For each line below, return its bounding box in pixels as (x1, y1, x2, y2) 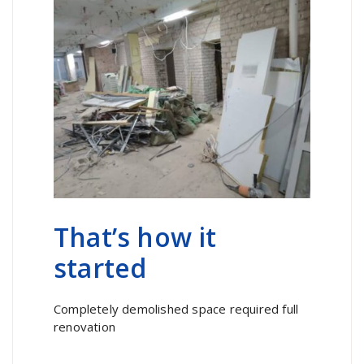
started (54, 250, 147, 286)
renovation (54, 318, 119, 336)
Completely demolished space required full (54, 301, 299, 318)
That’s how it (54, 219, 217, 255)
